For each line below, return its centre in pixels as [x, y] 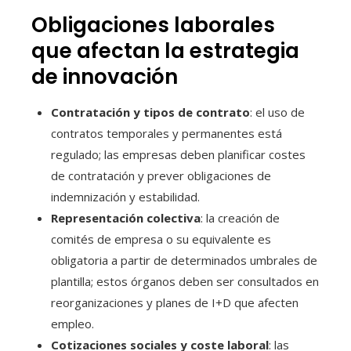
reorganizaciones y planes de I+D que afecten [175, 302]
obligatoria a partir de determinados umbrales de [184, 260]
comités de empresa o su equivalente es [161, 239]
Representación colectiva [126, 217]
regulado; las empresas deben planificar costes [178, 154]
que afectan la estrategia [165, 51]
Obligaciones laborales [153, 25]
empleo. [72, 323]
